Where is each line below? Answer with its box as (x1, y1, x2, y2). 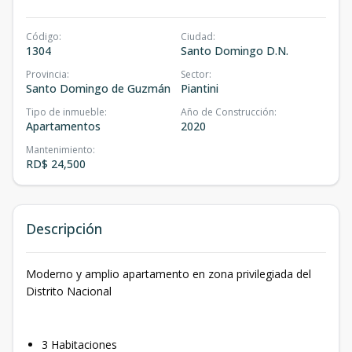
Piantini (181, 80, 218, 96)
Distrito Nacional (26, 283, 112, 299)
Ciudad (181, 29, 213, 43)
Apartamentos (26, 118, 101, 134)
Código (26, 29, 59, 43)
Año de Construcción (181, 104, 274, 119)
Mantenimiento (26, 142, 93, 156)
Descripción (26, 218, 102, 238)
